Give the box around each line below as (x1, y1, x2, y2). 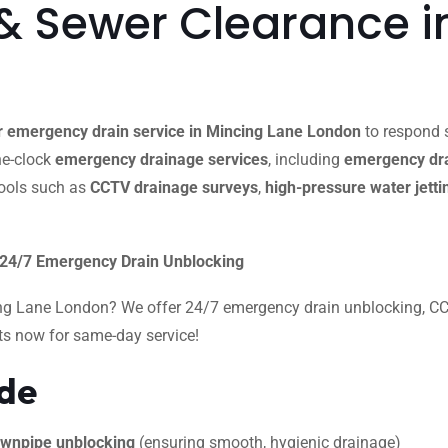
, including (268, 150, 344, 169)
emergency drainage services (55, 150, 268, 169)
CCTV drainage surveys (90, 178, 258, 197)
